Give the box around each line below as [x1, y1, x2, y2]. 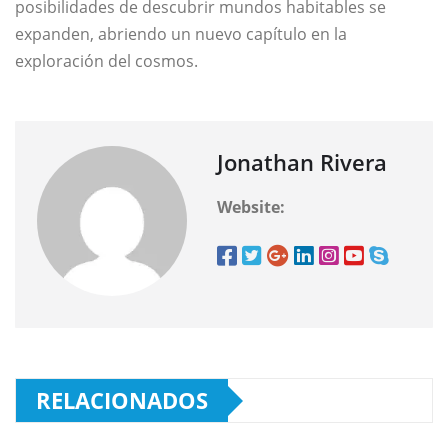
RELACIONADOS [36, 385, 208, 416]
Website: [217, 196, 285, 219]
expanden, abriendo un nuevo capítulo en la [15, 23, 347, 46]
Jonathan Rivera [217, 147, 387, 178]
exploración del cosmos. [15, 50, 198, 73]
